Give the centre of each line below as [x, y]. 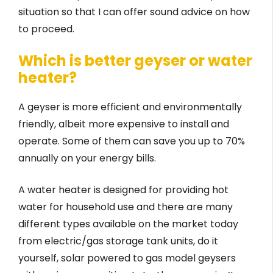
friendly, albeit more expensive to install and [124, 124]
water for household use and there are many [126, 207]
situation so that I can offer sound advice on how [134, 12]
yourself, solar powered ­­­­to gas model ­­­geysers [127, 258]
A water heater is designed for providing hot [123, 190]
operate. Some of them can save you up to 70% [132, 141]
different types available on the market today [128, 224]
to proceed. [46, 29]
